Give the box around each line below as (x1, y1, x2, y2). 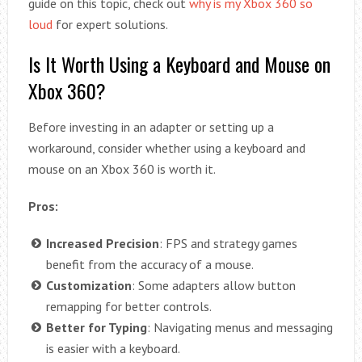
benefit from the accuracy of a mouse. (45, 256, 254, 273)
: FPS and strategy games (158, 235, 297, 252)
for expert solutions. (52, 16, 168, 33)
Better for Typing (45, 319, 147, 336)
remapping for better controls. (45, 298, 212, 315)
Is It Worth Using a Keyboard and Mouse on (27, 49, 330, 79)
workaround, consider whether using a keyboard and (27, 140, 305, 157)
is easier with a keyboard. (45, 340, 180, 357)
